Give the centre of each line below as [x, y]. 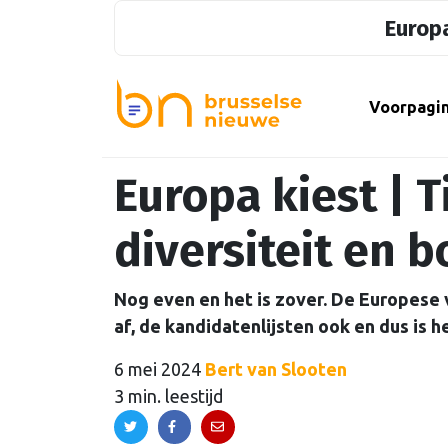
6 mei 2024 [157, 369]
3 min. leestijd [168, 396]
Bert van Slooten [276, 369]
